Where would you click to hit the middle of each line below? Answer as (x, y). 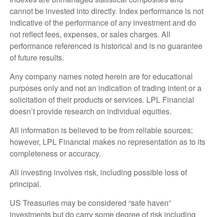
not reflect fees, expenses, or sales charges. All (90, 34)
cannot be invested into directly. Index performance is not (107, 11)
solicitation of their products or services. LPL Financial (102, 100)
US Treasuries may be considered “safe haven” (90, 203)
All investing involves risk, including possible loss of (98, 172)
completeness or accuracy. (56, 154)
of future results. (38, 58)
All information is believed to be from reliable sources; (101, 130)
